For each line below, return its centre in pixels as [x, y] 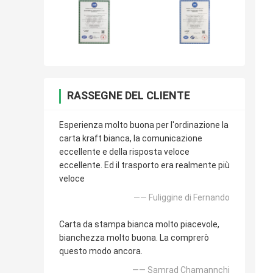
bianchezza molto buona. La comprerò [134, 238]
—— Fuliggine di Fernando [182, 198]
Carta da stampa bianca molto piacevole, [139, 225]
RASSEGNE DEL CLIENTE [129, 96]
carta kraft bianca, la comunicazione [131, 139]
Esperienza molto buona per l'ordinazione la [144, 125]
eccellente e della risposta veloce [124, 152]
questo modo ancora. [101, 251]
